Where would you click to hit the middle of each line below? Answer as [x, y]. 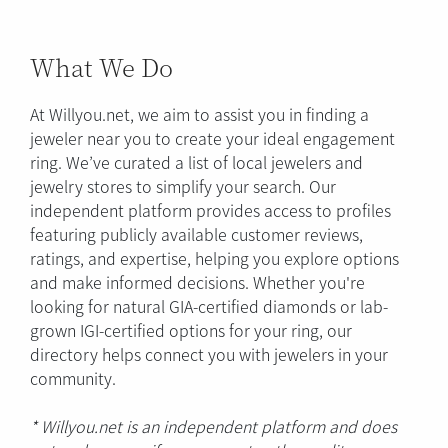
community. [73, 377]
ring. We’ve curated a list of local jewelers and [196, 161]
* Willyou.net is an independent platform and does [213, 425]
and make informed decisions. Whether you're [197, 281]
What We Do [101, 66]
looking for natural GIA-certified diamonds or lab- [209, 305]
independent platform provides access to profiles [210, 209]
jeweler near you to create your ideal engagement [212, 137]
